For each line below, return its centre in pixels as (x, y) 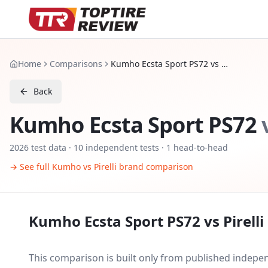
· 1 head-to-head (194, 147)
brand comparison (155, 167)
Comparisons (76, 64)
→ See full (31, 167)
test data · (51, 147)
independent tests (121, 147)
